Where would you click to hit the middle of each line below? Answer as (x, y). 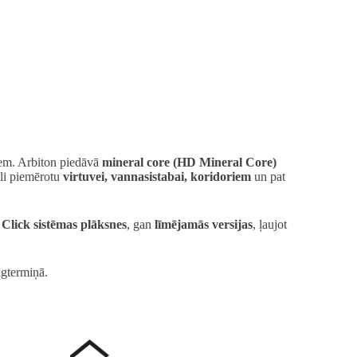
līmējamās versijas (204, 224)
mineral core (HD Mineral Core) (190, 162)
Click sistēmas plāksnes (65, 224)
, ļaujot (270, 224)
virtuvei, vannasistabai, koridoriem (157, 176)
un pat (269, 176)
